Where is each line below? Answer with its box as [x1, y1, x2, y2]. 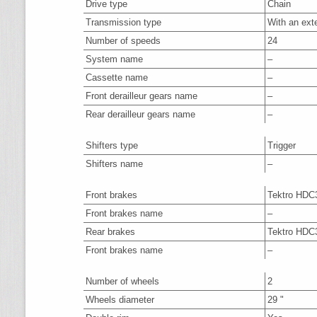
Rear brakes [86, 226, 135, 237]
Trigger [267, 140, 296, 151]
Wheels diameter [86, 294, 154, 305]
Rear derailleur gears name [86, 109, 195, 120]
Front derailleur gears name [86, 91, 197, 101]
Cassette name [86, 72, 148, 83]
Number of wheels [86, 276, 159, 287]
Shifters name [86, 158, 143, 169]
